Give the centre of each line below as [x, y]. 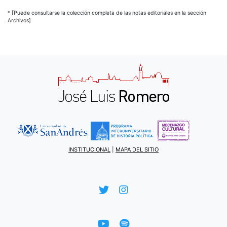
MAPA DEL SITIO [137, 149]
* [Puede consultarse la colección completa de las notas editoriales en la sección [107, 13]
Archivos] [19, 21]
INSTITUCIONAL [89, 149]
